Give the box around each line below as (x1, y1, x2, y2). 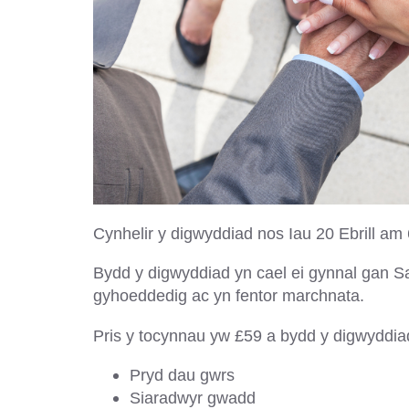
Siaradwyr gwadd (130, 387, 256, 407)
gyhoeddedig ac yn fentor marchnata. (93, 286, 364, 306)
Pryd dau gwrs (130, 364, 235, 384)
